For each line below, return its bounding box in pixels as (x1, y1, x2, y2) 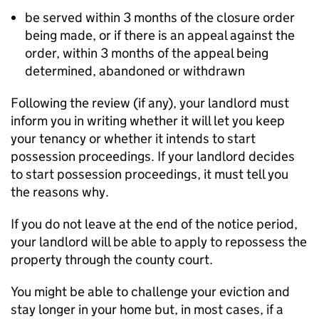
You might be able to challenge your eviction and (11, 283, 290, 300)
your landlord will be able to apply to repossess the (11, 234, 307, 250)
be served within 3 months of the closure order (25, 9, 295, 26)
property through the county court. (11, 251, 213, 268)
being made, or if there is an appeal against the (25, 27, 295, 43)
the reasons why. (11, 184, 109, 200)
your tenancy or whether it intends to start (11, 130, 256, 147)
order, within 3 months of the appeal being (25, 45, 268, 61)
